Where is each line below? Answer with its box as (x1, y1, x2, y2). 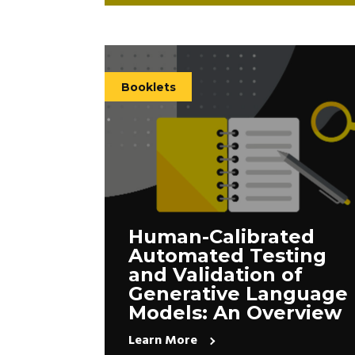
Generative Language (128, 281, 348, 305)
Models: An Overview (128, 300, 342, 324)
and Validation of (128, 262, 303, 286)
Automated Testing (128, 243, 326, 267)
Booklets (121, 79, 176, 94)
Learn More (128, 330, 197, 351)
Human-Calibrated (128, 224, 315, 248)
